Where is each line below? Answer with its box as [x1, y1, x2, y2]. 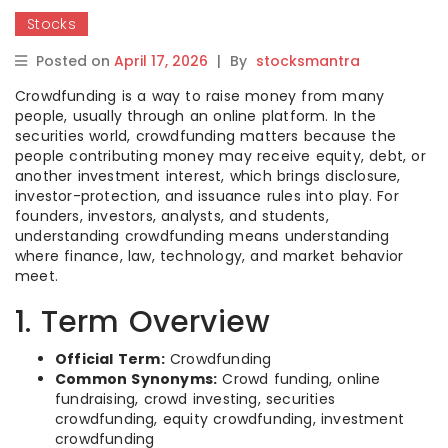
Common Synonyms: [55, 369, 218, 389]
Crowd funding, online [217, 369, 381, 389]
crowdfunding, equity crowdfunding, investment [55, 409, 405, 429]
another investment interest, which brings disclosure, [15, 166, 401, 186]
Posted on [36, 51, 114, 71]
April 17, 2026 [114, 51, 208, 71]
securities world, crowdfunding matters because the [15, 126, 397, 146]
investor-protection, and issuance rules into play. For [15, 186, 399, 206]
